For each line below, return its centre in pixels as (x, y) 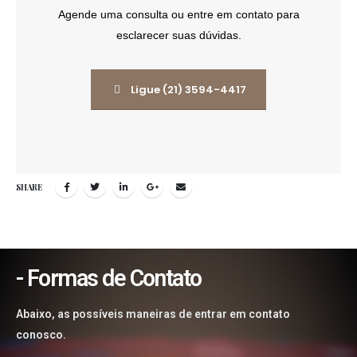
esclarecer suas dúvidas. (178, 35)
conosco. (41, 334)
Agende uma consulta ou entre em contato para (178, 14)
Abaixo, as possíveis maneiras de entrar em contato (153, 314)
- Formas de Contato (109, 278)
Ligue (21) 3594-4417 (189, 89)
